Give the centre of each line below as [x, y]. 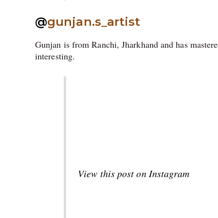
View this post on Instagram [134, 173]
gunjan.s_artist [94, 21]
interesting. [55, 56]
